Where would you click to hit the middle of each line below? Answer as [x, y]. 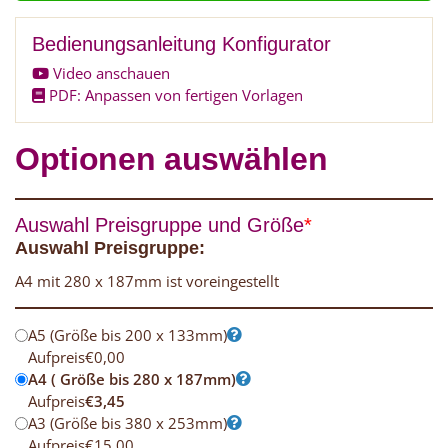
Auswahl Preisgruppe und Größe [159, 224]
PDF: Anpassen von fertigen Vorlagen [174, 94]
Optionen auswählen [171, 158]
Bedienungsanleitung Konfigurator [181, 43]
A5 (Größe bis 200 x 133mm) [127, 334]
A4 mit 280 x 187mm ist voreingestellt [147, 280]
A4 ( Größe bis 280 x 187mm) [132, 378]
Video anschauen [109, 72]
